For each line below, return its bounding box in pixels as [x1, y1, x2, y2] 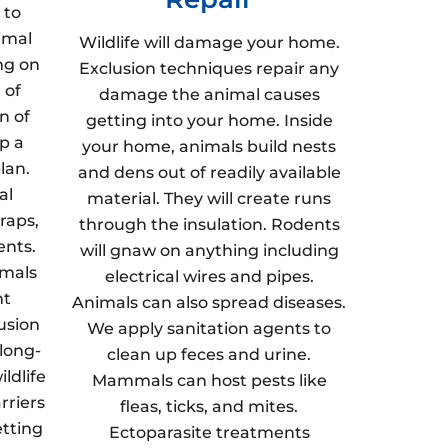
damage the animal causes [98, 85, 320, 104]
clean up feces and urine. [107, 345, 312, 364]
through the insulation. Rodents [78, 215, 340, 234]
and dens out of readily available [77, 163, 341, 182]
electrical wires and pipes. [104, 267, 314, 286]
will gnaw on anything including [79, 241, 339, 260]
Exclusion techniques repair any [79, 59, 340, 78]
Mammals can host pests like [91, 371, 327, 390]
